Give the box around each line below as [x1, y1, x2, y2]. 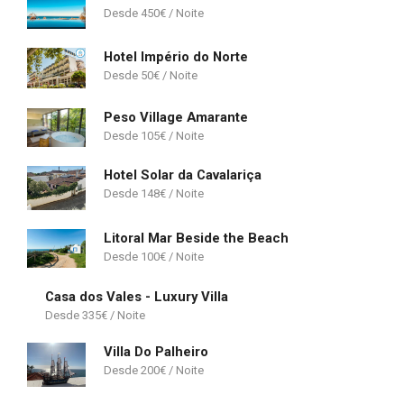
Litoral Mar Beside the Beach [104, 230, 289, 247]
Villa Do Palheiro [104, 344, 208, 361]
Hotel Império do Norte [104, 48, 248, 65]
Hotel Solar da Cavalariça [104, 167, 262, 184]
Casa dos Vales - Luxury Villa [45, 288, 228, 305]
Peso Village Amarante [104, 108, 248, 125]
